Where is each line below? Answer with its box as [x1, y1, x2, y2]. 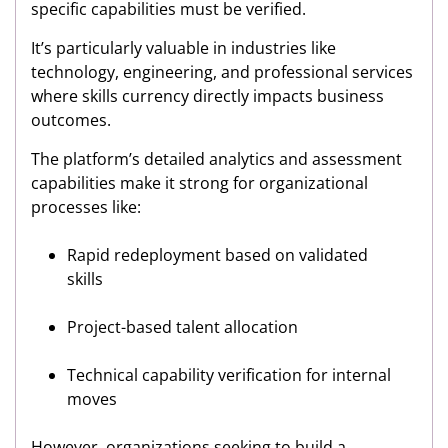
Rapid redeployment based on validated [67, 244, 368, 267]
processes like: [31, 196, 141, 219]
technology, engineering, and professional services [31, 61, 413, 84]
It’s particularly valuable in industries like [31, 37, 336, 60]
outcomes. [31, 109, 111, 132]
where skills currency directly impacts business [31, 85, 384, 108]
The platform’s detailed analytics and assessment [31, 148, 402, 171]
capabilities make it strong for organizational [31, 172, 368, 195]
